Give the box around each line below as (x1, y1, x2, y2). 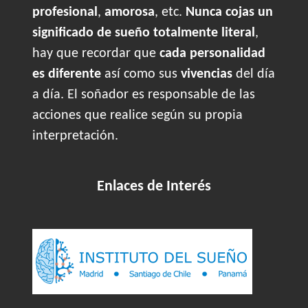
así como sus (101, 67, 181, 82)
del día (232, 67, 275, 82)
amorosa (104, 5, 155, 20)
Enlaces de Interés (97, 179, 211, 195)
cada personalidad (159, 47, 265, 61)
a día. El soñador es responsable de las (32, 88, 255, 102)
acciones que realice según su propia (32, 109, 243, 123)
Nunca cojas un (186, 5, 273, 20)
